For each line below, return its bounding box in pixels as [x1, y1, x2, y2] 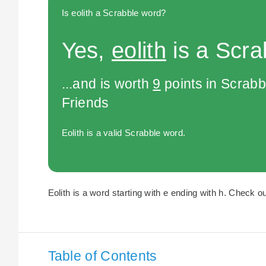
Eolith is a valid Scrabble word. [61, 128, 186, 138]
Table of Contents [47, 248, 157, 264]
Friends [61, 95, 109, 111]
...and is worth [61, 76, 153, 92]
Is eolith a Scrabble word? [61, 7, 166, 18]
